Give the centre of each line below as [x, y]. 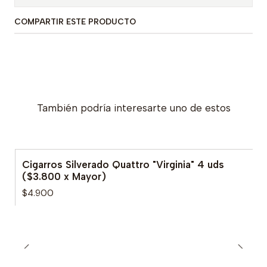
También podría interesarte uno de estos [133, 108]
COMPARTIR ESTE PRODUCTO [75, 21]
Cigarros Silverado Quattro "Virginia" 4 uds [123, 164]
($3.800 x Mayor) [64, 176]
